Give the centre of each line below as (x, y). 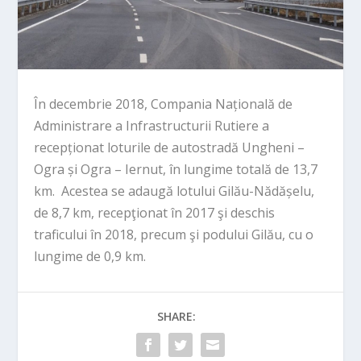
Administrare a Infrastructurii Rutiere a (152, 125)
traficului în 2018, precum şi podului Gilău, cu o (174, 234)
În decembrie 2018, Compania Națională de (164, 104)
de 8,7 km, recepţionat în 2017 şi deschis (155, 212)
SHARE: (176, 316)
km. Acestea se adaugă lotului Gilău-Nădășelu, (174, 191)
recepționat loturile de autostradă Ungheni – (170, 147)
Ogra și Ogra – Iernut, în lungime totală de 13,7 (176, 169)
